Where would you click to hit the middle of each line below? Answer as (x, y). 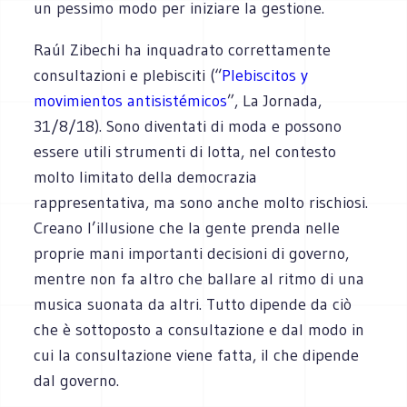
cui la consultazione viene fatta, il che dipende (197, 355)
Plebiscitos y (265, 75)
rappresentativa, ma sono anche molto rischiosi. (201, 202)
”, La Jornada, (275, 100)
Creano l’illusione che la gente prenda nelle (187, 228)
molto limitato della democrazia (146, 177)
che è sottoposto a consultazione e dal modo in (199, 329)
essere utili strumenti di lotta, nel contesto (185, 151)
